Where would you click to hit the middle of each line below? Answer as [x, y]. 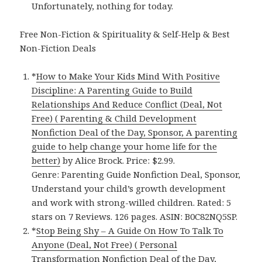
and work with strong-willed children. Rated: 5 [132, 202]
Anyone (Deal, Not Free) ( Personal [105, 244]
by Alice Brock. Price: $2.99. [118, 160]
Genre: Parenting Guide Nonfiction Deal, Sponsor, [136, 174]
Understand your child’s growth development [129, 188]
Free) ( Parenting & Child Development [114, 118]
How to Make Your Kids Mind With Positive [128, 76]
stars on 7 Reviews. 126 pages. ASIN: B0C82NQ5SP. [135, 216]
